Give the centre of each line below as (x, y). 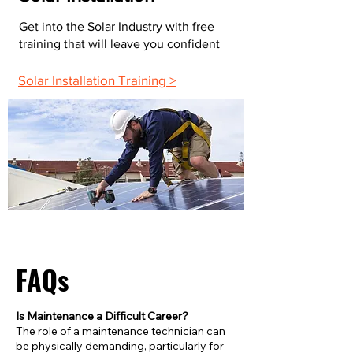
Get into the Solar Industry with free (117, 26)
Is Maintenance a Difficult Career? (102, 316)
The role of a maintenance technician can (121, 331)
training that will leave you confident (119, 44)
